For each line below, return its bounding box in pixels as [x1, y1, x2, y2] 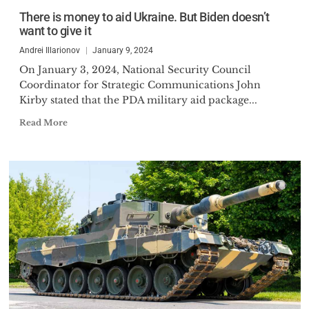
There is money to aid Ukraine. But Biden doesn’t [19, 10, 270, 24]
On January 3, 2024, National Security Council [19, 63, 251, 76]
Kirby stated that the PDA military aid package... [19, 94, 257, 106]
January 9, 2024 [92, 46, 153, 55]
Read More [19, 117, 68, 128]
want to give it [19, 23, 91, 38]
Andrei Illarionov [19, 46, 80, 55]
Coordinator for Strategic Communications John [19, 79, 261, 91]
